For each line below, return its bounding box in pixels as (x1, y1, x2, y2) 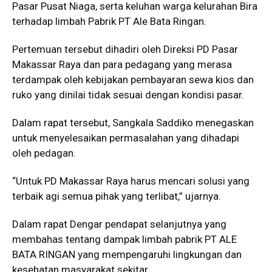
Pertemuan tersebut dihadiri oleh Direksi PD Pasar (12, 42, 238, 55)
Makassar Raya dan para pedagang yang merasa (12, 58, 232, 70)
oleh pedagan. (12, 146, 76, 159)
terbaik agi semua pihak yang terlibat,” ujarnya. (12, 189, 221, 202)
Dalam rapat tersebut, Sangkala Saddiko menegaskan (12, 116, 254, 129)
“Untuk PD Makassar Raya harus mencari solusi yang (12, 174, 250, 187)
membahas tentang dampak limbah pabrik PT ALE (12, 233, 237, 245)
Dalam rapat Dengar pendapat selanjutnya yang (12, 217, 226, 230)
